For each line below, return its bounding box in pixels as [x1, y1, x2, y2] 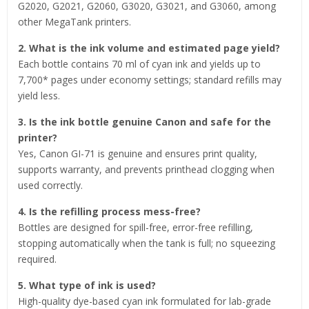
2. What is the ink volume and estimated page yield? [18, 41, 280, 54]
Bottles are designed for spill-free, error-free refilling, [18, 220, 253, 234]
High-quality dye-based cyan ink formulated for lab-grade [18, 294, 271, 308]
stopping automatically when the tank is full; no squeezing [18, 236, 275, 250]
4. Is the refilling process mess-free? [18, 204, 201, 218]
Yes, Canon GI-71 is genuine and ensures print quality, [18, 146, 257, 160]
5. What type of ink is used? [18, 278, 156, 292]
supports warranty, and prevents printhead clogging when [18, 162, 275, 176]
